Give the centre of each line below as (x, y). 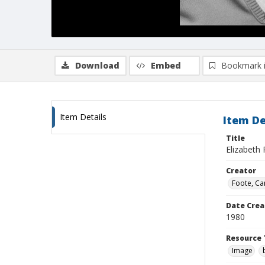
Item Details (83, 117)
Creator (241, 171)
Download (97, 65)
